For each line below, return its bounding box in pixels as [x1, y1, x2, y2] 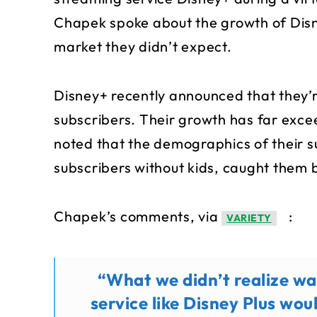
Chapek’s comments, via [54, 207, 222, 226]
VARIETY [226, 212, 272, 225]
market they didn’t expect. [54, 38, 232, 56]
